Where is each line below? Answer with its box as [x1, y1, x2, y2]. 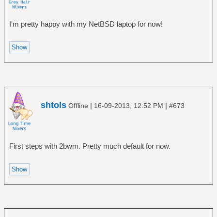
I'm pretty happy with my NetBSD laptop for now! [9, 20, 163, 29]
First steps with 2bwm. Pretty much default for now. [9, 141, 170, 150]
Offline [66, 101, 90, 109]
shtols [41, 100, 66, 110]
